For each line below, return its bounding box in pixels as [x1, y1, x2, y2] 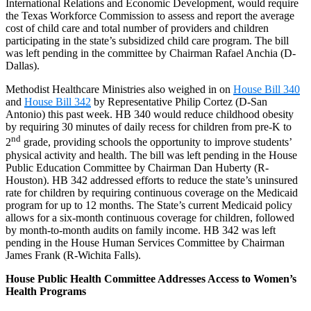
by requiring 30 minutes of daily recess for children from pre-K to [6, 121, 292, 133]
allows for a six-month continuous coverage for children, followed [6, 211, 294, 224]
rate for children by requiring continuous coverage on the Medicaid [6, 186, 298, 199]
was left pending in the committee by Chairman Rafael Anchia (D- [6, 47, 296, 60]
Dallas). [6, 60, 40, 72]
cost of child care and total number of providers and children [6, 22, 269, 35]
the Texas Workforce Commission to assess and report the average [6, 10, 294, 22]
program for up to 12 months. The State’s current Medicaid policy [6, 199, 292, 211]
